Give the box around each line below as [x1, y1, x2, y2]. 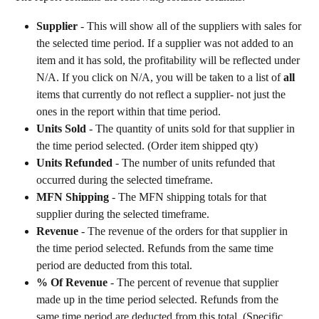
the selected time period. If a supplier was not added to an [36, 36, 296, 49]
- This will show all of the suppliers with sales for [80, 19, 304, 32]
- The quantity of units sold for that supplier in [86, 122, 298, 135]
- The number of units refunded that [113, 156, 278, 169]
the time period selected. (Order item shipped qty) [36, 139, 258, 152]
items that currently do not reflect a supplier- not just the [36, 88, 288, 100]
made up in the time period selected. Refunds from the [36, 293, 281, 305]
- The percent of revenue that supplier [108, 276, 281, 288]
